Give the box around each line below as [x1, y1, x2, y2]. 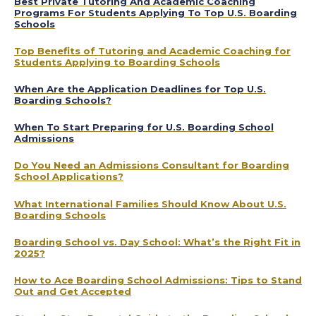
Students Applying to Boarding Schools [14, 56, 220, 68]
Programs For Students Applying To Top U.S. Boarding [14, 6, 297, 18]
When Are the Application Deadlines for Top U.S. [14, 83, 266, 95]
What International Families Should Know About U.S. [14, 197, 286, 209]
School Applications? [14, 171, 123, 183]
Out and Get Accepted [14, 285, 131, 297]
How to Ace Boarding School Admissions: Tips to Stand [14, 274, 302, 286]
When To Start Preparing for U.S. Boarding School [14, 121, 274, 133]
